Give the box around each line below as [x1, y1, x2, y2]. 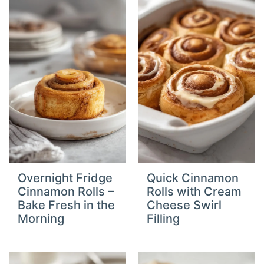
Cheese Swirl [147, 197, 222, 212]
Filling [147, 211, 180, 226]
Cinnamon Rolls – [18, 184, 114, 199]
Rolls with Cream [147, 184, 242, 199]
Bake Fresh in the [18, 197, 115, 212]
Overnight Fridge [18, 170, 113, 185]
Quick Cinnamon [147, 170, 239, 185]
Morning [18, 211, 65, 226]
